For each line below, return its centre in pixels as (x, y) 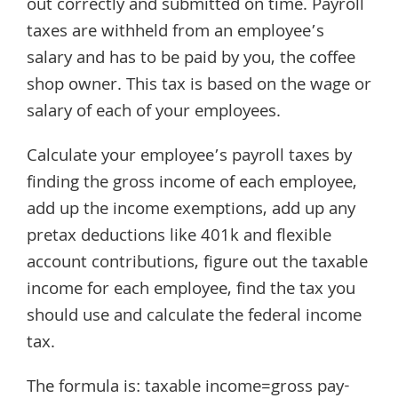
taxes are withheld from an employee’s (175, 33)
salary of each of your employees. (154, 113)
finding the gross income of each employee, (192, 184)
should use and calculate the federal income (194, 318)
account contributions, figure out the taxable (197, 264)
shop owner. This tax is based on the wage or (199, 87)
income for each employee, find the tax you (191, 291)
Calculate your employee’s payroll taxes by (189, 158)
